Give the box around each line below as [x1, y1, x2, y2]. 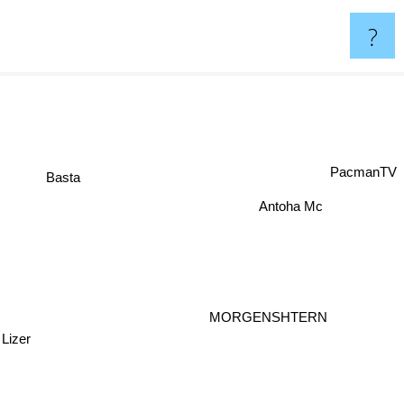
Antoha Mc [284, 215, 349, 231]
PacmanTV [330, 164, 397, 180]
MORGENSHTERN [209, 307, 328, 323]
